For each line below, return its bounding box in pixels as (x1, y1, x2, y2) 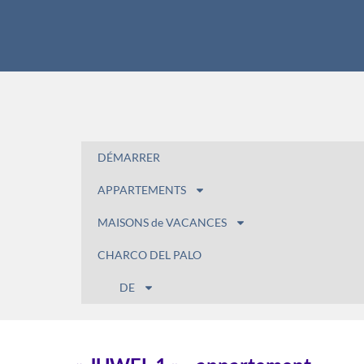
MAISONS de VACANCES (97, 215, 227, 230)
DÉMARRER (97, 150, 160, 165)
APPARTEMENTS (97, 183, 186, 197)
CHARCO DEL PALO (97, 248, 201, 262)
